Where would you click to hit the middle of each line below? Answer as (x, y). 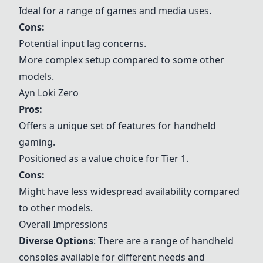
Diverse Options (56, 241)
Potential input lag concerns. (82, 43)
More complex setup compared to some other (122, 60)
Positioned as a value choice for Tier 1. (104, 159)
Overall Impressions (63, 224)
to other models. (56, 208)
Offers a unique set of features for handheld (117, 126)
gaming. (37, 142)
